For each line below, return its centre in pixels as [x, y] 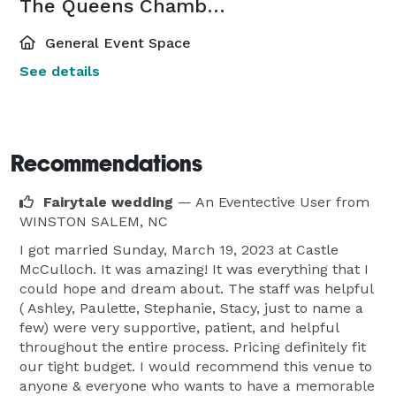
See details [60, 71]
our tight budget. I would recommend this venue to [196, 366]
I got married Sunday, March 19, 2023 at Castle [179, 249]
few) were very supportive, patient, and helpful [179, 327]
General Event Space [116, 42]
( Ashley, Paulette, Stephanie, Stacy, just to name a [191, 308]
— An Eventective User [255, 202]
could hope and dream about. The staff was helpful [196, 288]
